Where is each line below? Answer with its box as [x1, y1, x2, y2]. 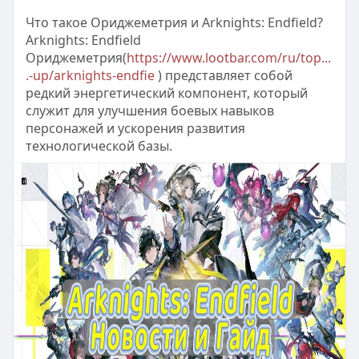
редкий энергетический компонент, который [25, 83, 308, 102]
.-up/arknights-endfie [25, 66, 155, 84]
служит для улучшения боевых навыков [25, 101, 274, 119]
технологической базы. [25, 136, 172, 155]
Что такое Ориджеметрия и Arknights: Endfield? [25, 13, 323, 31]
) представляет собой [154, 66, 292, 84]
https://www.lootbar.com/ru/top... [126, 48, 331, 67]
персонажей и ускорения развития [25, 119, 245, 137]
